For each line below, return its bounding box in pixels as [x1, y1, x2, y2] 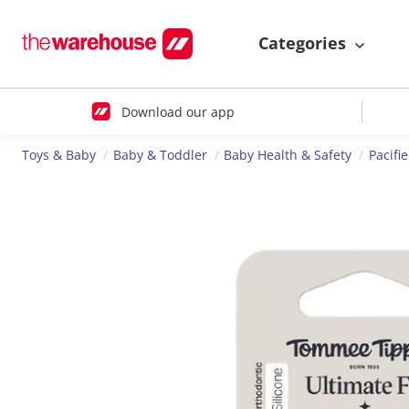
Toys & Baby [22, 146, 96, 164]
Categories [258, 32, 351, 55]
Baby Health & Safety [224, 146, 352, 164]
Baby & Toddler [112, 146, 207, 164]
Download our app [121, 102, 235, 121]
